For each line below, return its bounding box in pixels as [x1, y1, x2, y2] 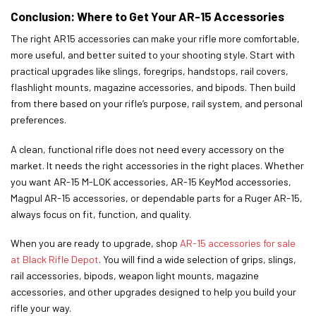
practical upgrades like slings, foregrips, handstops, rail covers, [11, 64, 288, 77]
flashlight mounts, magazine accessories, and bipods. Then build [11, 80, 296, 93]
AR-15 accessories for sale [180, 237, 296, 250]
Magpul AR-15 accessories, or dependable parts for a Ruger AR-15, [11, 191, 303, 204]
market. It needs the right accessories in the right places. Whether [11, 159, 304, 171]
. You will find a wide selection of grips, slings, [99, 253, 296, 266]
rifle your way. [11, 302, 71, 315]
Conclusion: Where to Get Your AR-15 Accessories [11, 9, 284, 24]
